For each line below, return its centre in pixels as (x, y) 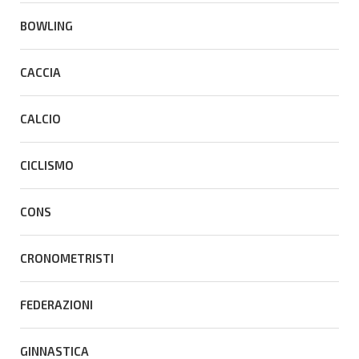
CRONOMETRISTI (67, 258)
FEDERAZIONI (56, 304)
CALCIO (40, 118)
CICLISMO (47, 165)
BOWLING (46, 25)
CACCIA (40, 72)
